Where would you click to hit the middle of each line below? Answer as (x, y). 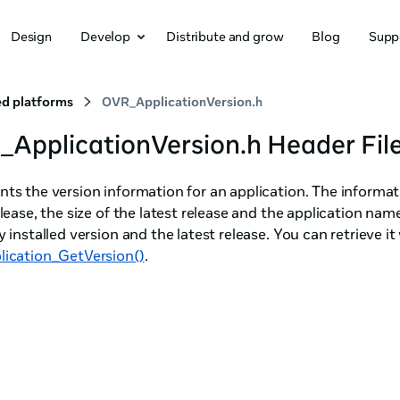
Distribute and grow (225, 36)
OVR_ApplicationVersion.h (182, 102)
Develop (106, 36)
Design (31, 36)
